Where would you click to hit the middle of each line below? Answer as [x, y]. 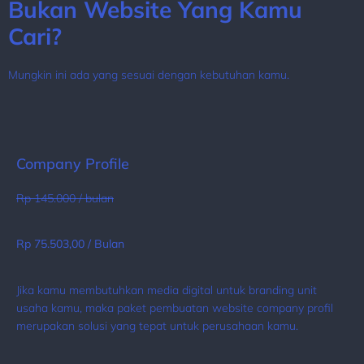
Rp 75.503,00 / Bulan [70, 244]
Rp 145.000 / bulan [65, 198]
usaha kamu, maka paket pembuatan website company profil [175, 308]
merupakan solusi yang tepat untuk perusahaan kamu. [157, 325]
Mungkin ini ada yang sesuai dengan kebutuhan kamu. [149, 75]
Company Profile [73, 163]
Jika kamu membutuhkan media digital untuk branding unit [167, 290]
